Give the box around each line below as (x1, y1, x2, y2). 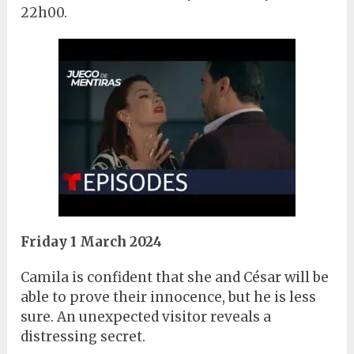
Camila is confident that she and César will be (21, 269, 330, 287)
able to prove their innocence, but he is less (21, 288, 317, 307)
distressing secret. (21, 328, 146, 346)
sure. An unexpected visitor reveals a (21, 308, 272, 326)
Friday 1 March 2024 (21, 233, 163, 251)
